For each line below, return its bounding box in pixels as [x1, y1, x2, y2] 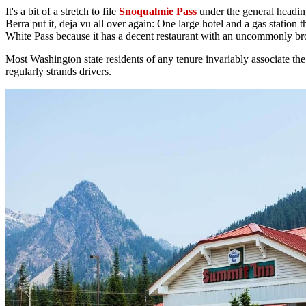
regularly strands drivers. [5, 66, 111, 77]
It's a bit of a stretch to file [5, 5, 119, 17]
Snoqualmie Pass [119, 5, 197, 17]
